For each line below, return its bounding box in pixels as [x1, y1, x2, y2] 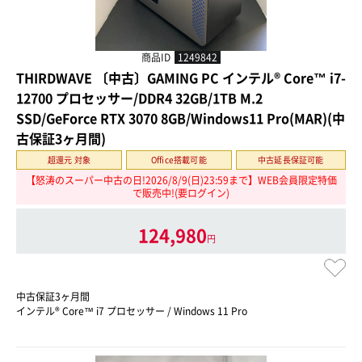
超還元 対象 [47, 153, 91, 166]
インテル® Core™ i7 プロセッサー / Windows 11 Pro [16, 304, 247, 319]
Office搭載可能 [150, 153, 207, 166]
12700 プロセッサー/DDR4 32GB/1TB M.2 [16, 87, 263, 107]
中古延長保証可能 [258, 153, 324, 166]
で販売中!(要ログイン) [133, 186, 229, 201]
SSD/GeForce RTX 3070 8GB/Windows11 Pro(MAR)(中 [16, 107, 345, 128]
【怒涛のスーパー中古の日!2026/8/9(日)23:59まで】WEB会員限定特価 [25, 173, 337, 188]
